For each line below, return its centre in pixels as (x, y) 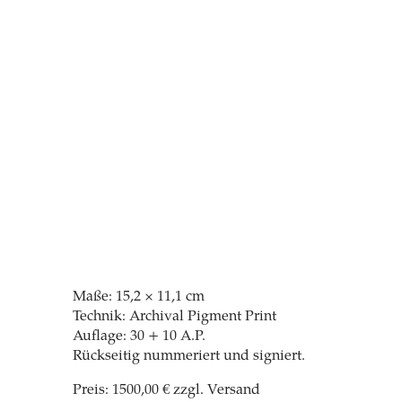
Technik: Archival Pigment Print (175, 316)
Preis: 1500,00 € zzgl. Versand (167, 390)
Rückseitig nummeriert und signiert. (189, 356)
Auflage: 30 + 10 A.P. (140, 336)
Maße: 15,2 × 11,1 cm (139, 297)
